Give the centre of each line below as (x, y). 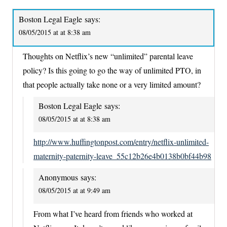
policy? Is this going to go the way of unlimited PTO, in (112, 70)
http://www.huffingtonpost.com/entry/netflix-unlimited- (121, 142)
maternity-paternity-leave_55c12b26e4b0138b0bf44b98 (122, 156)
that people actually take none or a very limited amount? (112, 85)
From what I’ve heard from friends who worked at (113, 213)
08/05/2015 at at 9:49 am (74, 191)
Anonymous (58, 177)
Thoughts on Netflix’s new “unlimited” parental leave (108, 56)
